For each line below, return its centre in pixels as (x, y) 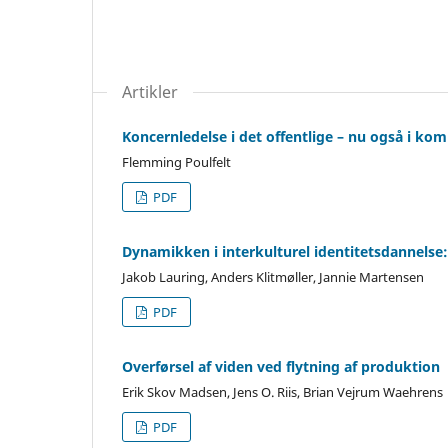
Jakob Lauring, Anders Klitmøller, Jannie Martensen (273, 277)
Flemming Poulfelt (176, 162)
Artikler (150, 92)
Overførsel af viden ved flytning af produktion (281, 367)
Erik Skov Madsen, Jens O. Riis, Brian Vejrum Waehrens (282, 392)
